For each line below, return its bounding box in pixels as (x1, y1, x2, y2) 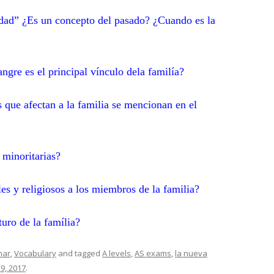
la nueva (175, 248, 207, 259)
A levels (102, 248, 131, 259)
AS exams (135, 248, 171, 259)
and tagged (56, 248, 102, 259)
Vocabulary (14, 248, 56, 259)
